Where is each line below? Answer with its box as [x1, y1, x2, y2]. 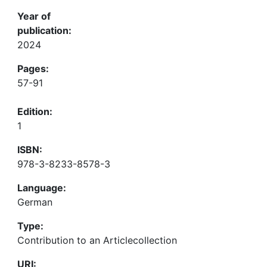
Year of [17, 10, 51, 22]
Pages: [17, 63, 49, 74]
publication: [17, 24, 72, 36]
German [17, 196, 52, 208]
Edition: [17, 105, 52, 117]
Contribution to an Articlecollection [17, 234, 177, 246]
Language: [17, 182, 66, 194]
